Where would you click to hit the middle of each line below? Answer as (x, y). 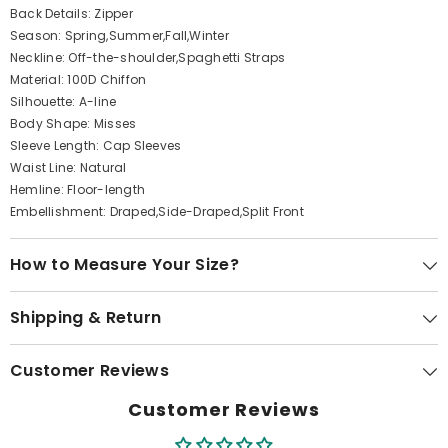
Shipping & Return (86, 318)
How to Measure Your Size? (124, 265)
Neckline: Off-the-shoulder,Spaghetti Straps (148, 58)
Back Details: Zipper (71, 14)
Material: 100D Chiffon (78, 80)
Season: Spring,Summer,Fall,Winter (119, 36)
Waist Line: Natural (68, 168)
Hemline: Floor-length (78, 190)
